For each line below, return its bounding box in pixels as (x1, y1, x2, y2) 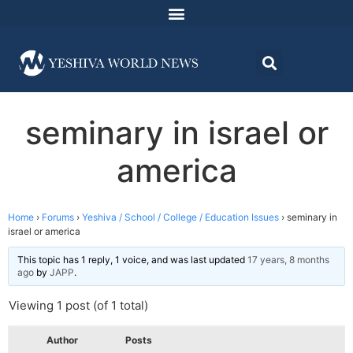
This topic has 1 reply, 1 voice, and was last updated (17, 254, 247, 266)
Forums (42, 211, 74, 224)
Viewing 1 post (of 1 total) (9, 298, 148, 314)
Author (46, 334, 78, 347)
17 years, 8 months (247, 254, 329, 266)
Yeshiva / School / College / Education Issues (82, 211, 279, 224)
